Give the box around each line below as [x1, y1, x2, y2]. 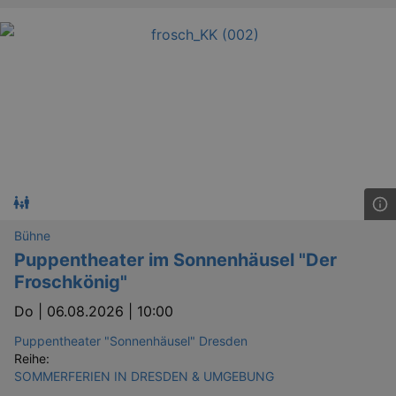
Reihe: [14, 350, 49, 366]
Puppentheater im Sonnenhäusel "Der [14, 248, 337, 270]
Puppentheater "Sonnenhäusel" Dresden [14, 332, 247, 348]
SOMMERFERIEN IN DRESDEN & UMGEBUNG [14, 368, 274, 384]
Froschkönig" [14, 270, 127, 293]
